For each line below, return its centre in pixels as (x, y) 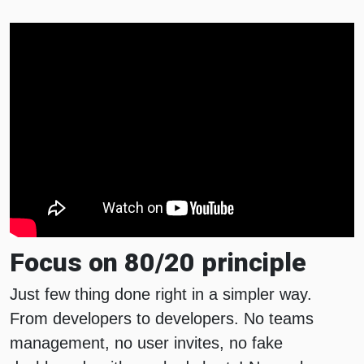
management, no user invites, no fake (146, 343)
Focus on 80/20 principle (158, 263)
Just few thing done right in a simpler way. (161, 295)
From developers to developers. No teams (162, 319)
